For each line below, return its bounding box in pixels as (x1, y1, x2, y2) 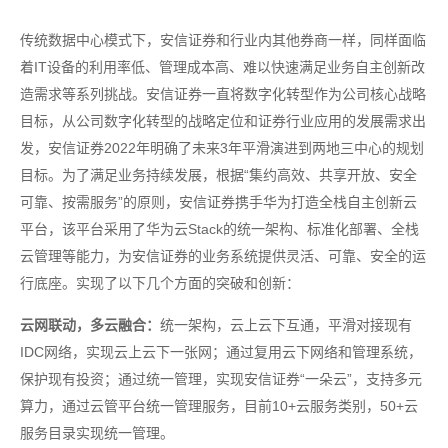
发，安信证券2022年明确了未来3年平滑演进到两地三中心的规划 (20, 140, 424, 157)
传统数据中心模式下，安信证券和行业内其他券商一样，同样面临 (20, 32, 426, 49)
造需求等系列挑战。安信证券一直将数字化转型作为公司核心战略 (20, 86, 426, 103)
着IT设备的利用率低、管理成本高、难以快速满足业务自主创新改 (20, 59, 425, 76)
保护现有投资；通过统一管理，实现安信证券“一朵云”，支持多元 (20, 371, 422, 388)
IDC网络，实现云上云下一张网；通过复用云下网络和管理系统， (20, 344, 422, 361)
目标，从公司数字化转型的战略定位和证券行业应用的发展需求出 (20, 113, 426, 130)
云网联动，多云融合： (20, 317, 160, 334)
